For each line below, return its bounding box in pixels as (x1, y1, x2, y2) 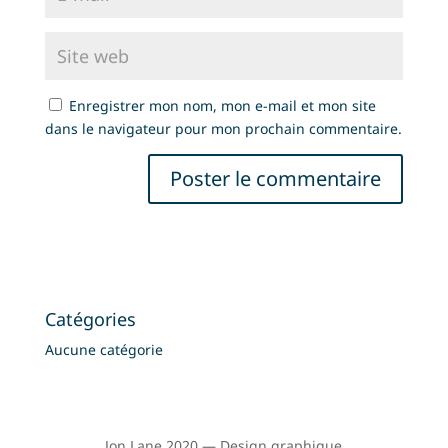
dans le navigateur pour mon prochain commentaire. (44, 118, 402, 138)
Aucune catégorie (44, 339, 163, 359)
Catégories (44, 306, 136, 331)
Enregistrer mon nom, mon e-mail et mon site (68, 95, 376, 115)
